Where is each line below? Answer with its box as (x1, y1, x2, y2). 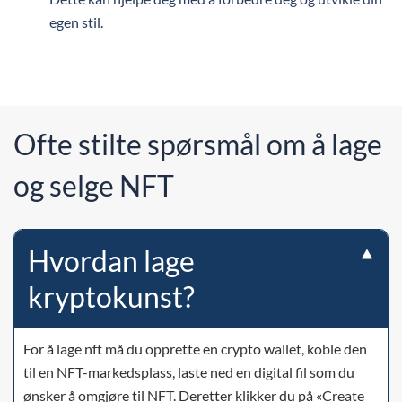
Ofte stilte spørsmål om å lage (13, 127, 382, 162)
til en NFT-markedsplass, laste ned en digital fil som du (23, 363, 354, 380)
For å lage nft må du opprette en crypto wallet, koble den (23, 340, 367, 357)
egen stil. (49, 13, 103, 31)
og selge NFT (13, 168, 174, 203)
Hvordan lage (28, 243, 195, 278)
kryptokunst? (28, 279, 195, 314)
